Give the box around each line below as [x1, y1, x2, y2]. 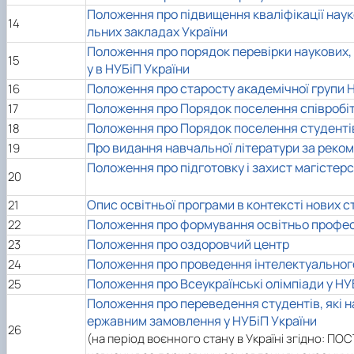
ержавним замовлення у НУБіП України [87, 311, 317, 330]
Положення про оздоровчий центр [87, 235, 289, 253]
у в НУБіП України [87, 59, 190, 77]
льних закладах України [87, 22, 228, 40]
